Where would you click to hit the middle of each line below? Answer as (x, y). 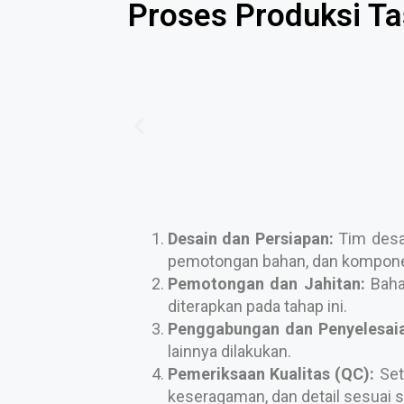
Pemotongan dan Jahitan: (266, 284)
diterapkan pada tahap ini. (257, 306)
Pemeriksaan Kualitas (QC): (271, 374)
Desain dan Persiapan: (251, 239)
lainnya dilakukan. (230, 351)
